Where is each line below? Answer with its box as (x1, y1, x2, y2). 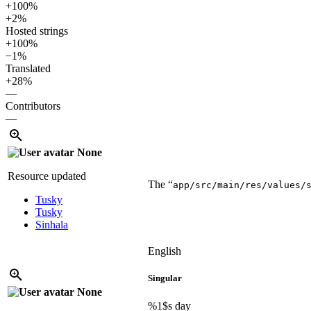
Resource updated (8, 170, 86, 183)
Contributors (6, 100, 60, 112)
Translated (6, 62, 51, 75)
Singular (148, 273, 182, 284)
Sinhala (35, 219, 68, 231)
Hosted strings (6, 25, 68, 37)
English (148, 245, 181, 258)
